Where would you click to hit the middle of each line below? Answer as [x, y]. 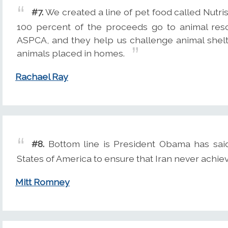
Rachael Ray [42, 77]
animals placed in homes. [71, 53]
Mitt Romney [42, 182]
